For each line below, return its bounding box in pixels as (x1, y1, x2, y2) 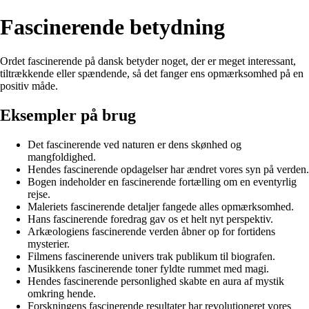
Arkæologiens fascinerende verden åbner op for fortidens (28, 225, 275, 237)
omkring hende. (28, 287, 96, 299)
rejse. (28, 188, 50, 200)
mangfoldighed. (28, 150, 96, 163)
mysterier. (28, 237, 70, 250)
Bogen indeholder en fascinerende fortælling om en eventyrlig (28, 175, 297, 188)
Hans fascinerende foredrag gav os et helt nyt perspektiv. (28, 212, 273, 225)
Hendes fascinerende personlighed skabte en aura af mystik (28, 275, 284, 287)
